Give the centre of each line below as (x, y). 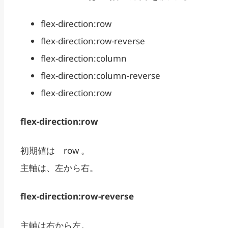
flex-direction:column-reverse (101, 75)
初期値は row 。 (55, 150)
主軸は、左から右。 (59, 167)
